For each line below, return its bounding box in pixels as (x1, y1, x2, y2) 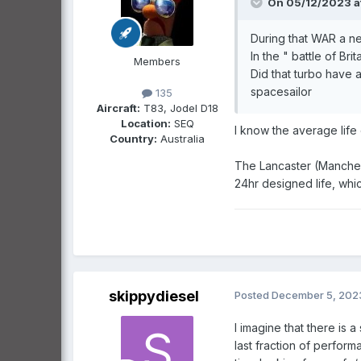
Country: (110, 132, 157, 146)
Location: (120, 117, 171, 131)
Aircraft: (96, 102, 140, 115)
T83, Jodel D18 (139, 102, 218, 115)
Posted (234, 288, 272, 302)
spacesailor (251, 85, 312, 99)
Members (134, 55, 180, 68)
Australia (157, 132, 205, 146)
